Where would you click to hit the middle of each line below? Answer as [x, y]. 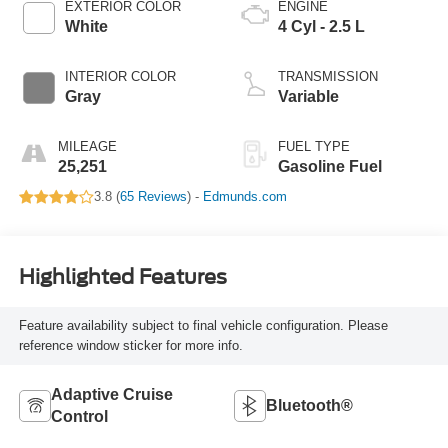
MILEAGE [87, 147]
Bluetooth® [309, 405]
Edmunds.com [244, 197]
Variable [308, 97]
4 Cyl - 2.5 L [321, 27]
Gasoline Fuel [330, 167]
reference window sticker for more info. [130, 345]
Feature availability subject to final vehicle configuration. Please [203, 325]
